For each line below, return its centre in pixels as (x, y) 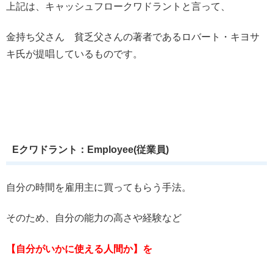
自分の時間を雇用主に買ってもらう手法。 (99, 187)
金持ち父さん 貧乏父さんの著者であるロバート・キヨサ (133, 37)
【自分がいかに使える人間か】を (79, 249)
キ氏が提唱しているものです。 (74, 54)
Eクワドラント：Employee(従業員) (90, 149)
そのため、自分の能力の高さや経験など (94, 218)
